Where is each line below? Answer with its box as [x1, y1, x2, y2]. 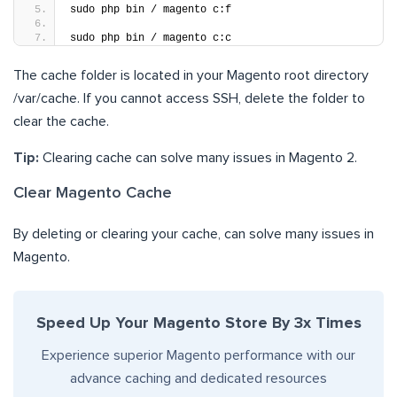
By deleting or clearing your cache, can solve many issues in [13, 226, 374, 241]
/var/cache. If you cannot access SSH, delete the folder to [13, 90, 365, 105]
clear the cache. [13, 113, 109, 128]
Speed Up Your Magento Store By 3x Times [35, 315, 362, 331]
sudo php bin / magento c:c [70, 31, 231, 44]
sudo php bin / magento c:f [70, 3, 231, 16]
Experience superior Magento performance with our [42, 347, 355, 362]
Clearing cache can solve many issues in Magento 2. [43, 150, 357, 165]
